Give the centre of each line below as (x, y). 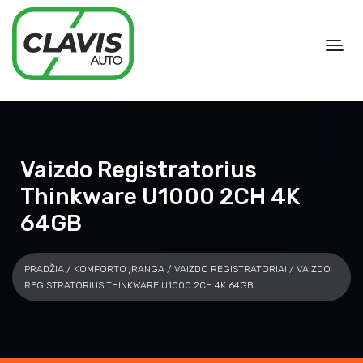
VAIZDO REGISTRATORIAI (231, 269)
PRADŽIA (44, 269)
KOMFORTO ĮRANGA (119, 269)
